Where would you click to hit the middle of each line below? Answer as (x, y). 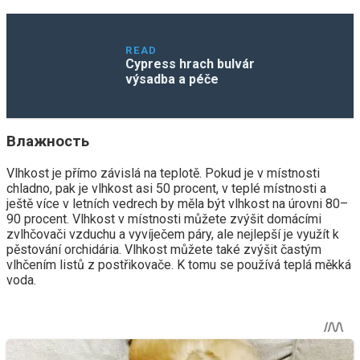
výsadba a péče (172, 79)
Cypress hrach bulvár (190, 63)
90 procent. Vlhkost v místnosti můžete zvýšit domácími (164, 219)
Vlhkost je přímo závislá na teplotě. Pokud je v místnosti (163, 174)
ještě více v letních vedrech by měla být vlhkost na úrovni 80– (177, 204)
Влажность (48, 142)
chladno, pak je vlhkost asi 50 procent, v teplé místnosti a (166, 189)
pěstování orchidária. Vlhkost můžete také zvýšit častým (164, 250)
